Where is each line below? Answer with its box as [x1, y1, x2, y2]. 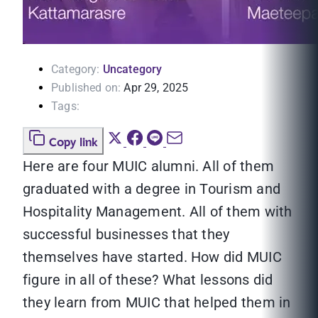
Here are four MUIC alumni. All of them [23, 158, 275, 175]
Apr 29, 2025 [124, 81, 189, 95]
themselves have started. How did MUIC [23, 248, 282, 266]
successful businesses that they [23, 226, 230, 243]
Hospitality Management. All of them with [23, 203, 292, 221]
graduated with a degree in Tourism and [23, 180, 281, 198]
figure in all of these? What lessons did [23, 271, 273, 289]
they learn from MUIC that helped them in [23, 294, 291, 312]
